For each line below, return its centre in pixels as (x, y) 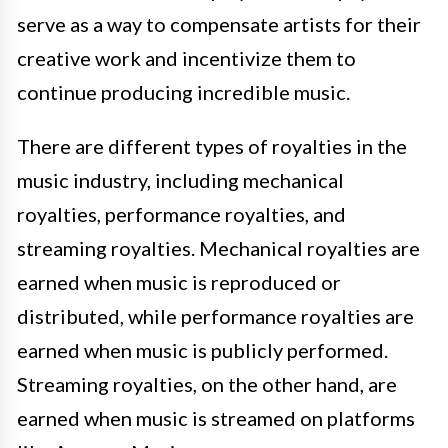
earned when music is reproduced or (179, 282)
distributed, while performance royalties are (215, 316)
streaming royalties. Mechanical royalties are (218, 248)
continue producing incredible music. (183, 92)
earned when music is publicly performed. (202, 350)
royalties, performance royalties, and (181, 214)
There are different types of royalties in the (212, 146)
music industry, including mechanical (180, 180)
